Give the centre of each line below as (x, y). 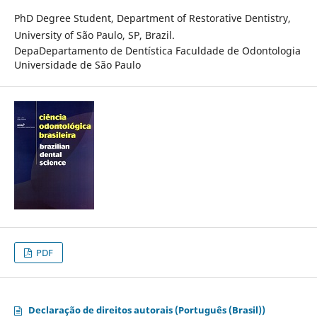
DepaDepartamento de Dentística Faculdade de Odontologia (157, 51)
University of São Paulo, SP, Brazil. (94, 35)
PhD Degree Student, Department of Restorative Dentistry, (152, 18)
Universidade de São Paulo (77, 65)
